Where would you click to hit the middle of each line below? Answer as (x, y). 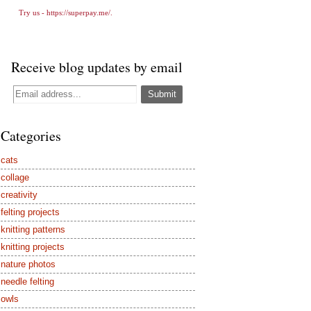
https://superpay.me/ (78, 13)
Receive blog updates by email (97, 67)
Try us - (32, 13)
